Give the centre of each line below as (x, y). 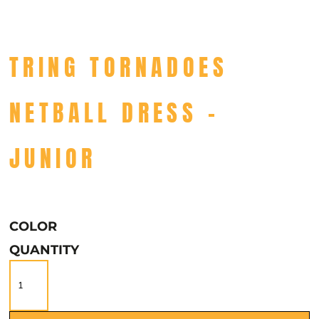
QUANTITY (44, 250)
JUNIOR (53, 158)
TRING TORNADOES (119, 67)
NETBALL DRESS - (114, 113)
